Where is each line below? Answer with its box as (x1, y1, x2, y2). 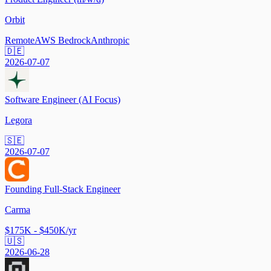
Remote (5, 34, 34, 45)
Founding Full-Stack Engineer (5, 183, 120, 194)
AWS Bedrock (34, 34, 91, 45)
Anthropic (91, 34, 129, 45)
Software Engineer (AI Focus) (5, 94, 120, 105)
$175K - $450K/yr (5, 224, 76, 235)
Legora (5, 114, 32, 125)
